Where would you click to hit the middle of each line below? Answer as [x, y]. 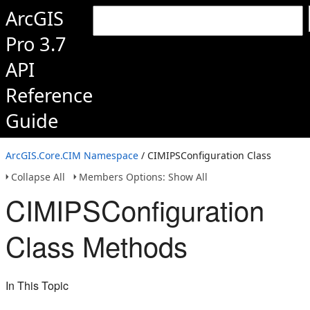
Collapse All [38, 177]
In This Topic [37, 285]
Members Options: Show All [143, 177]
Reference [49, 95]
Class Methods [97, 245]
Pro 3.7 [36, 44]
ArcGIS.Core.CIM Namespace [72, 155]
